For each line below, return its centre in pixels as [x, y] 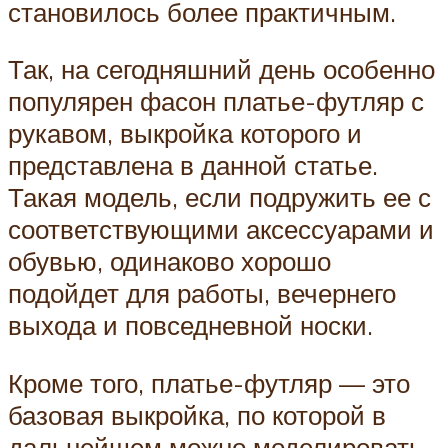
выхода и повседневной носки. [190, 325]
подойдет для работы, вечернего [202, 293]
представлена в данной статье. [193, 165]
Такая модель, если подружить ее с [219, 197]
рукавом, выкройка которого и [185, 133]
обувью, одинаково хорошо [169, 261]
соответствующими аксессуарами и [221, 229]
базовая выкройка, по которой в [197, 414]
